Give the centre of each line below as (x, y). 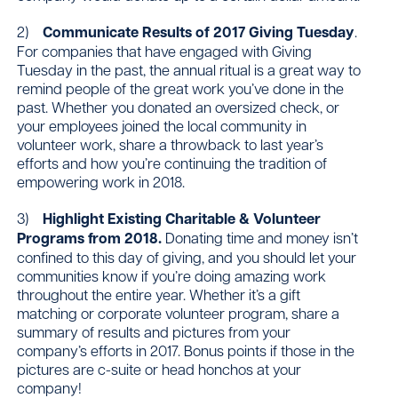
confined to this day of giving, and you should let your (187, 256)
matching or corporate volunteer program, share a (179, 312)
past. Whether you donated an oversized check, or (179, 106)
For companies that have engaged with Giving (165, 50)
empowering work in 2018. (101, 181)
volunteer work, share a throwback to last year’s (171, 143)
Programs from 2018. (90, 238)
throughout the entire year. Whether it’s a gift (159, 294)
